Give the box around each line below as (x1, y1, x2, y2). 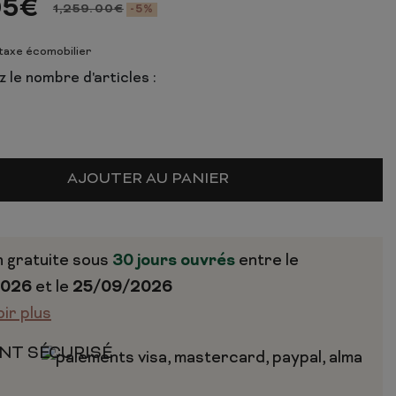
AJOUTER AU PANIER (67, 171, 230, 188)
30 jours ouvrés (111, 251, 235, 272)
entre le (234, 251, 299, 271)
